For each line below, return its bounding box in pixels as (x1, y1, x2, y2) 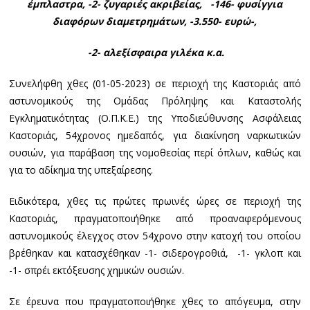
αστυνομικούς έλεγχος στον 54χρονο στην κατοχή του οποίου (9, 228, 301, 242)
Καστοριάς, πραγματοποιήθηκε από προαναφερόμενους (9, 211, 301, 225)
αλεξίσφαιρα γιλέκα (103, 45, 204, 59)
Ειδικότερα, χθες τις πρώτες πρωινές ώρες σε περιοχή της (9, 194, 301, 208)
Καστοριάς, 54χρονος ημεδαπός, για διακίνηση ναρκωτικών (9, 128, 301, 142)
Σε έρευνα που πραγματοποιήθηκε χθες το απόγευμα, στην (9, 294, 301, 308)
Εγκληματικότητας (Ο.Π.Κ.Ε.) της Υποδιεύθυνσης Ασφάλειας (9, 111, 301, 125)
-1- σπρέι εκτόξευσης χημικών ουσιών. (9, 263, 185, 277)
